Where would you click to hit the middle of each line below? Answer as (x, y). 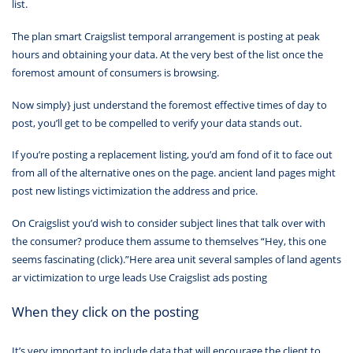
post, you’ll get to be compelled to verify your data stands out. (157, 123)
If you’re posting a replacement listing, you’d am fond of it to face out (172, 155)
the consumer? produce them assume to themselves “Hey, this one (169, 241)
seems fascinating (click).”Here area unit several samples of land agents (176, 259)
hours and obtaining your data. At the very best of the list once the (167, 54)
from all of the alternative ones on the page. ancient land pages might (174, 173)
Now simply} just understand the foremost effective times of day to (169, 104)
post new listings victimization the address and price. (135, 191)
